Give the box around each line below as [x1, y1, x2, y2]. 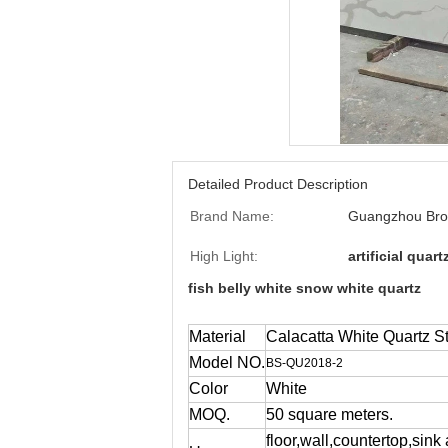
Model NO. [189, 354, 265, 371]
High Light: [190, 248, 258, 264]
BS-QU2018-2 [266, 356, 343, 370]
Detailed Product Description [188, 176, 368, 192]
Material [189, 328, 246, 345]
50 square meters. [266, 406, 393, 423]
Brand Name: [190, 208, 274, 224]
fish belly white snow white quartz [188, 280, 421, 296]
